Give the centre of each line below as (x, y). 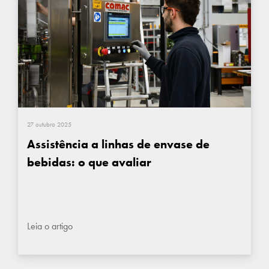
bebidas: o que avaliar (89, 162)
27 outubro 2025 (49, 124)
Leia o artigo (50, 226)
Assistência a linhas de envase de (118, 144)
